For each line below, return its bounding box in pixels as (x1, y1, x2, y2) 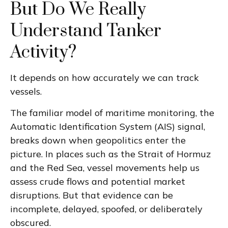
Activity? (10, 41, 76, 63)
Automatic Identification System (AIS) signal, (10, 120, 205, 132)
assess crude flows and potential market (10, 175, 185, 187)
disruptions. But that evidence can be (10, 189, 173, 201)
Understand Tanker (10, 20, 161, 42)
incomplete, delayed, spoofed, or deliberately (10, 203, 203, 215)
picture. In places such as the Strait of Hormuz (10, 148, 211, 160)
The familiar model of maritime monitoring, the (10, 106, 214, 119)
